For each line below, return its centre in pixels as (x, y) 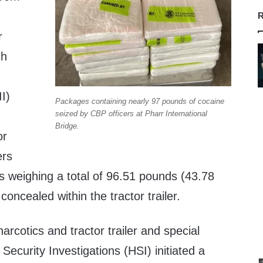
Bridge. (67, 126)
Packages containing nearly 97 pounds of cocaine (139, 101)
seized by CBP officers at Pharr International (131, 113)
